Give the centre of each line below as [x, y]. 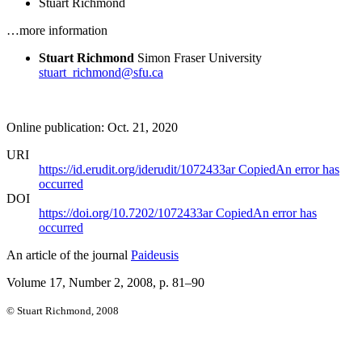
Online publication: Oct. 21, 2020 [92, 127]
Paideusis [155, 255]
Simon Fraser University [200, 57]
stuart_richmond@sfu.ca [101, 72]
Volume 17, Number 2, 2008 [80, 282]
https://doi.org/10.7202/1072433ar [127, 213]
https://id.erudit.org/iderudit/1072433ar [139, 169]
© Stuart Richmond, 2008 [63, 310]
